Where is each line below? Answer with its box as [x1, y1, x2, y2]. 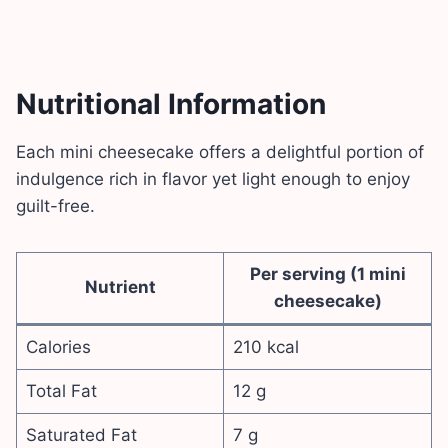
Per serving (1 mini [249, 264, 406, 285]
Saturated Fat [25, 425, 137, 446]
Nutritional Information [16, 87, 326, 122]
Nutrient [84, 277, 156, 298]
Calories [25, 337, 91, 358]
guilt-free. [16, 196, 95, 217]
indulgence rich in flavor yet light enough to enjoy [16, 169, 410, 190]
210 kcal [232, 337, 299, 358]
